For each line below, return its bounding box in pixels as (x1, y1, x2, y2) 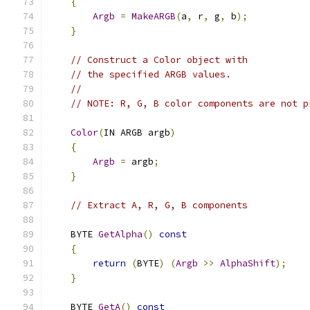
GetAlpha (98, 228, 143, 240)
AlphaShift (220, 257, 275, 269)
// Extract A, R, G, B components (71, 199, 248, 211)
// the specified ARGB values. (71, 69, 231, 80)
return (93, 257, 126, 269)
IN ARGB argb (104, 127, 170, 138)
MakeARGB (131, 10, 176, 22)
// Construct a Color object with (71, 54, 248, 66)
